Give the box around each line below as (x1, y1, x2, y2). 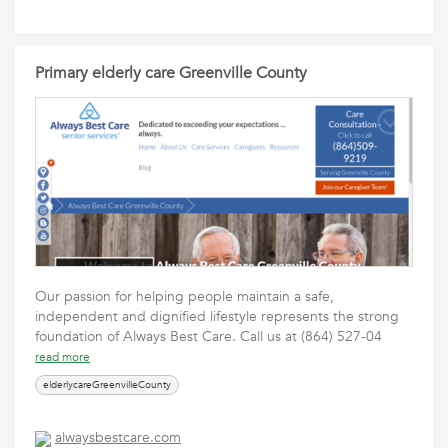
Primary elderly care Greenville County (35, 62, 307, 84)
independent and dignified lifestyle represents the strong (35, 307, 399, 326)
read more (35, 349, 90, 365)
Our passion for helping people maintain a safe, (35, 287, 334, 306)
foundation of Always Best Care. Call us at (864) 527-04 (35, 327, 390, 346)
